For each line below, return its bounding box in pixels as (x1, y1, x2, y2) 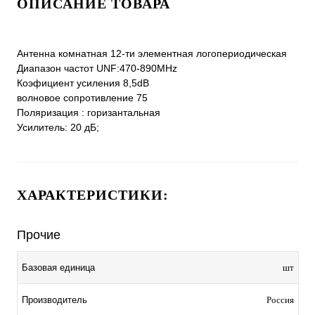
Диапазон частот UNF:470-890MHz (17, 63, 177, 75)
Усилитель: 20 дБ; (17, 122, 99, 134)
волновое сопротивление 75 (17, 92, 148, 104)
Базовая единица (22, 262, 95, 274)
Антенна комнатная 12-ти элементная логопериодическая (17, 48, 287, 60)
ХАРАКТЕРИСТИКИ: (17, 187, 169, 203)
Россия (266, 295, 294, 306)
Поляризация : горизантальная (17, 107, 163, 119)
